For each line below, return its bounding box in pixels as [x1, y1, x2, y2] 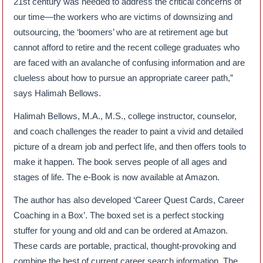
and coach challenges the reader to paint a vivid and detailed [14, 126, 244, 136]
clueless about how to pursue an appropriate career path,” [14, 72, 234, 83]
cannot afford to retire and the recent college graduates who [14, 42, 240, 52]
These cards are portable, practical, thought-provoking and [14, 240, 237, 251]
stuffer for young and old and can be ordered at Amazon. [14, 225, 228, 235]
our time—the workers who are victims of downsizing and [14, 11, 233, 22]
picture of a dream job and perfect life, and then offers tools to [14, 141, 247, 151]
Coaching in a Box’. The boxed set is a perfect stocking [14, 210, 224, 220]
